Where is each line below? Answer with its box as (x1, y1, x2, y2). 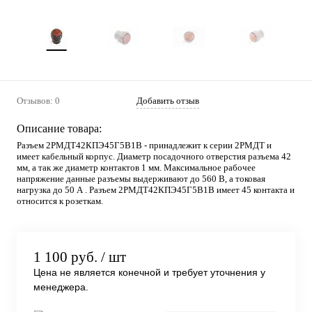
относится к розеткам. (17, 196, 103, 206)
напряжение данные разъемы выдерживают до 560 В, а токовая (17, 173, 265, 184)
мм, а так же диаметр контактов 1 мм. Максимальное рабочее (17, 162, 256, 173)
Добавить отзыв (136, 95, 199, 106)
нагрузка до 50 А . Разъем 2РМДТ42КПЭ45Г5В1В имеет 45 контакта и (17, 185, 295, 195)
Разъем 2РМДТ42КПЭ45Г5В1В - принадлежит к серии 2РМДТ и (17, 140, 272, 150)
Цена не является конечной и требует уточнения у (33, 267, 265, 279)
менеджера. (33, 281, 88, 293)
